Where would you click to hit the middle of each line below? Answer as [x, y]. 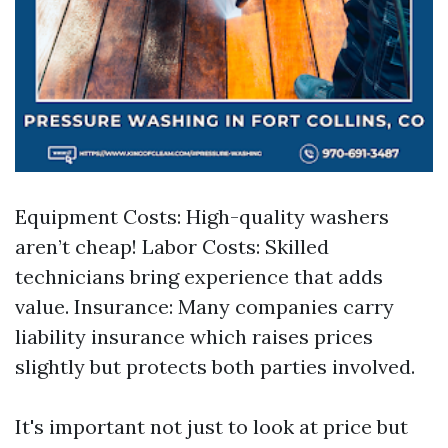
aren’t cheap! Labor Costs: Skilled [172, 246]
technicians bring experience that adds [199, 276]
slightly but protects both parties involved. [215, 366]
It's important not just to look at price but [211, 426]
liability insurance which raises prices [194, 336]
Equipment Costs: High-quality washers [202, 216]
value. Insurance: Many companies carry [204, 306]
